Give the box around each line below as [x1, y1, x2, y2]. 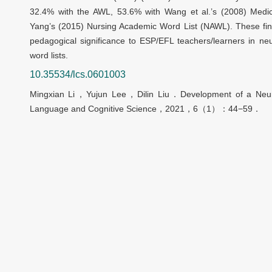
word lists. [30, 50, 68, 61]
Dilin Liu [137, 89, 169, 100]
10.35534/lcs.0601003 [30, 69, 126, 80]
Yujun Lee [86, 89, 126, 100]
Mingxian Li [30, 89, 75, 100]
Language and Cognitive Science [30, 104, 157, 114]
